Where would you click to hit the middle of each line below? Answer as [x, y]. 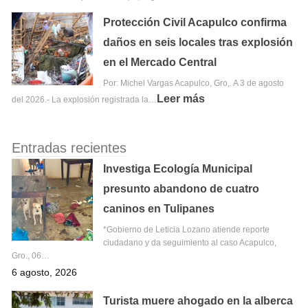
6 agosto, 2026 [44, 272]
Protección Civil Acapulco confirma [195, 23]
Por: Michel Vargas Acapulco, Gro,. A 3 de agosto [194, 84]
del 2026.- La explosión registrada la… [84, 100]
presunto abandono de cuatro [181, 188]
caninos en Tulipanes [159, 208]
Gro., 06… [31, 255]
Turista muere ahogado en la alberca [198, 300]
